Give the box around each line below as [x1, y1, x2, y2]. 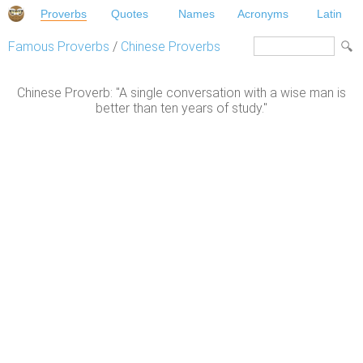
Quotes [111, 7, 149, 20]
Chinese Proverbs [121, 39, 220, 55]
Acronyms [237, 7, 289, 20]
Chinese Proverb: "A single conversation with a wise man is [17, 85, 346, 101]
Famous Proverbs [8, 39, 109, 55]
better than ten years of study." [96, 100, 267, 117]
